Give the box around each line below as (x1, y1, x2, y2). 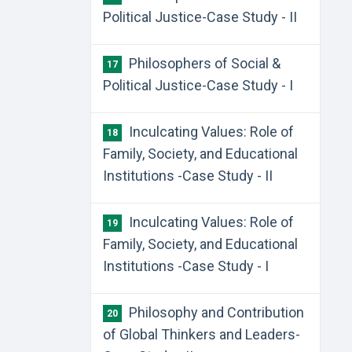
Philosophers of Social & (125, 55, 280, 71)
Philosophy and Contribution (125, 304, 304, 321)
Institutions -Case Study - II (102, 167, 273, 184)
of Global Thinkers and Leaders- (102, 326, 300, 343)
